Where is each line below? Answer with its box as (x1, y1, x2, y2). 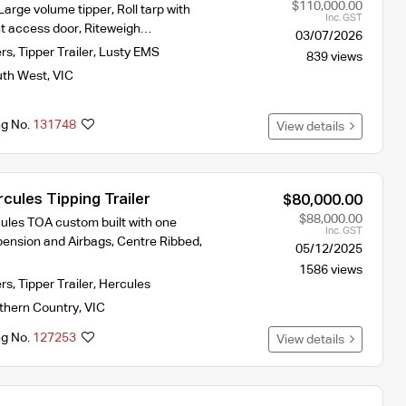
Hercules (98, 277, 150, 291)
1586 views (298, 263, 362, 276)
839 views (305, 50, 362, 63)
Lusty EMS (98, 45, 159, 59)
